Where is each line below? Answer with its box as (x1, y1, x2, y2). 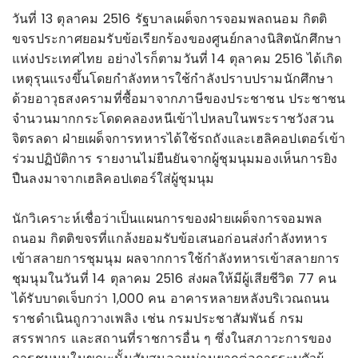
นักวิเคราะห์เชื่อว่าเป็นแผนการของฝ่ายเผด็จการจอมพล (12, 209, 323, 228)
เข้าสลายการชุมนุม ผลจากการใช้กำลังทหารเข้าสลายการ (12, 249, 340, 268)
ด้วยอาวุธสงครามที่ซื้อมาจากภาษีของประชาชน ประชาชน (12, 89, 346, 108)
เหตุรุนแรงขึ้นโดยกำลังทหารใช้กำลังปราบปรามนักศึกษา (12, 69, 333, 88)
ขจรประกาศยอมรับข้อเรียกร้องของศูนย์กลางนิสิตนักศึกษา (12, 29, 342, 48)
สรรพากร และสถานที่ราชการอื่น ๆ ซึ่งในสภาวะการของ (12, 328, 332, 348)
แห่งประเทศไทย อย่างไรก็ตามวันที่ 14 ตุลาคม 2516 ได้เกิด (12, 49, 343, 68)
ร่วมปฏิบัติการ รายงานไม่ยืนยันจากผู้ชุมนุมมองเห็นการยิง (12, 149, 338, 168)
